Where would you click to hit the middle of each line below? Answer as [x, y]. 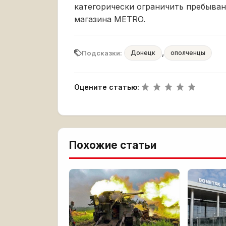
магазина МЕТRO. [110, 19]
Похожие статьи [113, 145]
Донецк [143, 52]
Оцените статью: [107, 87]
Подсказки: [102, 53]
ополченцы [188, 52]
